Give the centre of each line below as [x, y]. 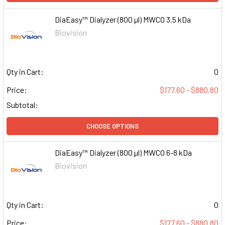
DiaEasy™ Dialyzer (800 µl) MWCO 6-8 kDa [124, 153]
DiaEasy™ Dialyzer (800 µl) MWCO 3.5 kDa [123, 19]
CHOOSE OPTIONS [113, 126]
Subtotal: [22, 105]
